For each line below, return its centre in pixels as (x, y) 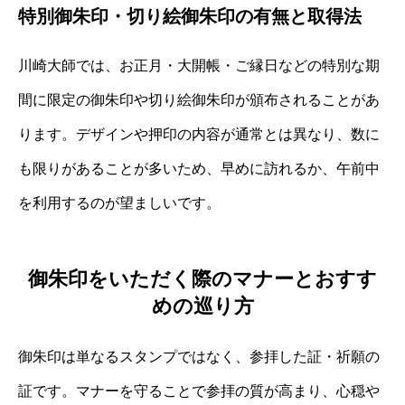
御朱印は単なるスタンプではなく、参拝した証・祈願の (199, 357)
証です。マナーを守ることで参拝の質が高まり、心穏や (199, 391)
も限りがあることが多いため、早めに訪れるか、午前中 (199, 168)
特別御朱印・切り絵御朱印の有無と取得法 (190, 16)
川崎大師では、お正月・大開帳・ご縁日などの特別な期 (199, 65)
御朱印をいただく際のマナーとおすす (202, 279)
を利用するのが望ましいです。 (119, 202)
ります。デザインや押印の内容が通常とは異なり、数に (199, 134)
